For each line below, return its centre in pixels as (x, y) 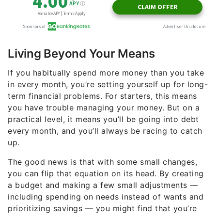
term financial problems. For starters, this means (102, 77)
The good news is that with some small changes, (102, 143)
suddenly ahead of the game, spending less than (102, 201)
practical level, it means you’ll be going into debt (103, 101)
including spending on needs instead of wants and (106, 178)
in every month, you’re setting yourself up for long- (108, 66)
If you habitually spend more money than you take (106, 54)
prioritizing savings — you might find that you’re (102, 190)
